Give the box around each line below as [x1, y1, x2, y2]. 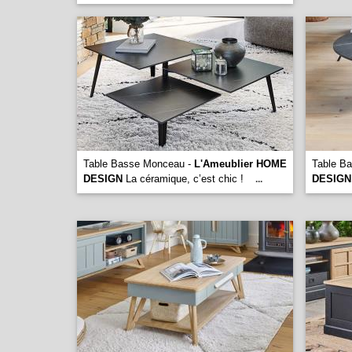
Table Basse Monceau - [83, 158, 194, 170]
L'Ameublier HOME [194, 158, 287, 170]
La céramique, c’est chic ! [123, 173, 247, 185]
